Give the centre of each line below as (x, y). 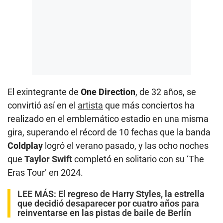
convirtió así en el (43, 106)
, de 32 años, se (166, 92)
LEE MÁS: (38, 194)
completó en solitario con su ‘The (138, 159)
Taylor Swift (48, 159)
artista (90, 106)
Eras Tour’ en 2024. (45, 173)
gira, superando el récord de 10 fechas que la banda (109, 132)
